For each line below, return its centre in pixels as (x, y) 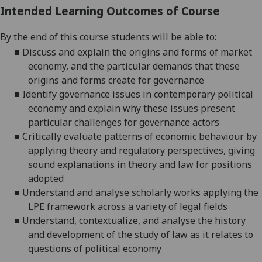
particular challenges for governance (110, 122)
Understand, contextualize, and (92, 220)
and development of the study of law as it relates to (141, 234)
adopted (46, 178)
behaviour (221, 136)
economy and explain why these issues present (132, 108)
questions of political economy (95, 248)
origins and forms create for (91, 80)
